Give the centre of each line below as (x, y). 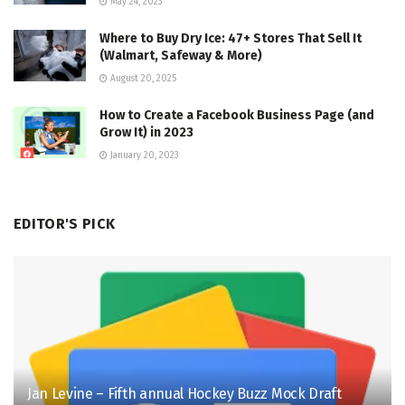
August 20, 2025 (142, 79)
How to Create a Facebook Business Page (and (237, 116)
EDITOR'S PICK (65, 224)
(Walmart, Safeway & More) (181, 56)
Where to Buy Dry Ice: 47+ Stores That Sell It (231, 39)
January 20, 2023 (143, 156)
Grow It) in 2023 (146, 133)
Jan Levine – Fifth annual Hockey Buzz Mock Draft (184, 394)
